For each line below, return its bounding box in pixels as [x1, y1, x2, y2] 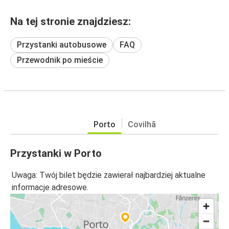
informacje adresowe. [12, 182, 88, 193]
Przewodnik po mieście [17, 55, 103, 65]
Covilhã [128, 119, 156, 129]
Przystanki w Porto [10, 147, 102, 159]
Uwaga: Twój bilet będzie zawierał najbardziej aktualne [12, 170, 205, 180]
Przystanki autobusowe [17, 39, 106, 50]
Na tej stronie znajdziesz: [10, 15, 131, 28]
